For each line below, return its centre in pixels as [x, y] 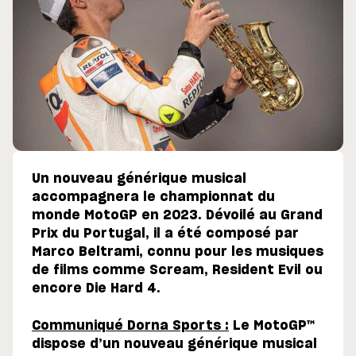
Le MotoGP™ [272, 326]
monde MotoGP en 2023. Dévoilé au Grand [177, 216]
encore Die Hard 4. [96, 289]
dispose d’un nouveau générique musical [174, 344]
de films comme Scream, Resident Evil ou [177, 271]
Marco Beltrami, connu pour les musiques [178, 252]
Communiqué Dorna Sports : [130, 326]
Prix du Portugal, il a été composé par [165, 234]
